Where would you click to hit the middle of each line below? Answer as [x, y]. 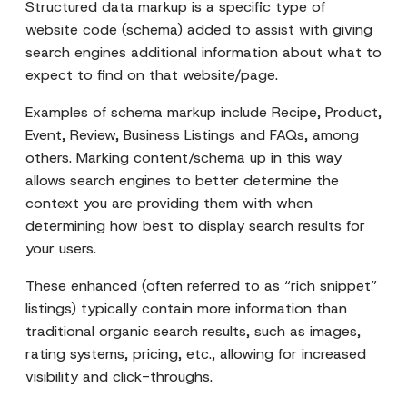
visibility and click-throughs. [119, 377]
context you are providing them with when [169, 203]
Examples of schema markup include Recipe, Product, [203, 112]
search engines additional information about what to [203, 52]
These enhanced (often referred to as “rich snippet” [201, 286]
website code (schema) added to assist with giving [199, 30]
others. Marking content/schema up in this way [184, 158]
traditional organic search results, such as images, [193, 331]
